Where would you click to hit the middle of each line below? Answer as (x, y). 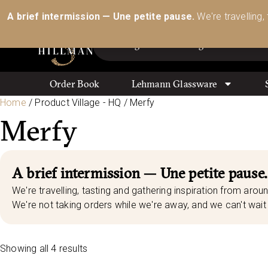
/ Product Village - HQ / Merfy (90, 103)
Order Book (75, 84)
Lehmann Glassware (174, 84)
